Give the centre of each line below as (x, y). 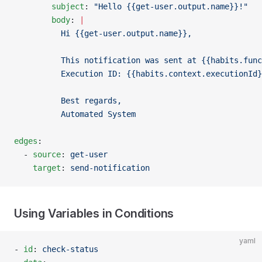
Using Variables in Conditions (94, 213)
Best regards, (68, 101)
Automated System (75, 114)
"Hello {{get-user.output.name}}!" (171, 6)
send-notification (110, 168)
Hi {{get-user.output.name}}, (103, 33)
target (37, 168)
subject (49, 6)
